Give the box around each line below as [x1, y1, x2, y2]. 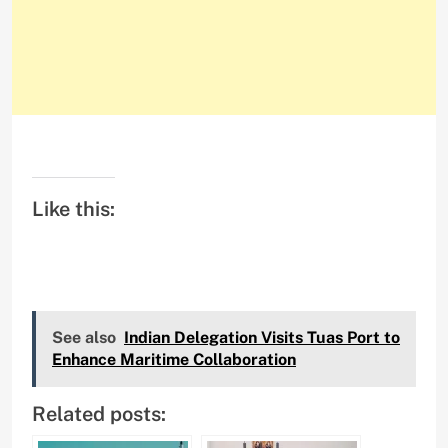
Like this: [32, 197, 115, 222]
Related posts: [32, 402, 166, 427]
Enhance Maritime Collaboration [52, 350, 296, 370]
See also [52, 328, 116, 348]
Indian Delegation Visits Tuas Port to [124, 328, 400, 348]
